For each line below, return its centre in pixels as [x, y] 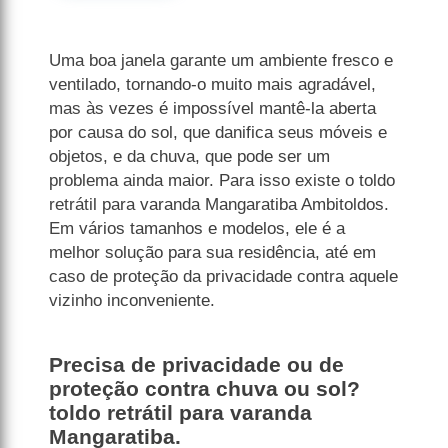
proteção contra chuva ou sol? [205, 389]
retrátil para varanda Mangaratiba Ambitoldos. [219, 205]
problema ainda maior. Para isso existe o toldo [222, 181]
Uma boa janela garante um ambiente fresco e [221, 61]
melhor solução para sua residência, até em [213, 253]
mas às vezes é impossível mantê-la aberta [213, 109]
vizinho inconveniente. [132, 301]
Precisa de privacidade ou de [197, 365]
